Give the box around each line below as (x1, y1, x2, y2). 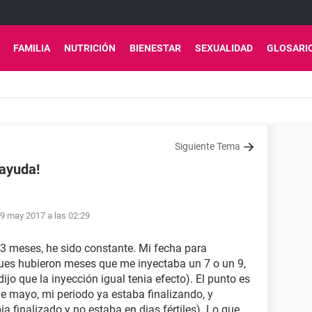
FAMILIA (13, 42, 50, 54)
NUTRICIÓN (64, 42, 116, 54)
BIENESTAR (130, 42, 181, 54)
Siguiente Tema (175, 141, 240, 152)
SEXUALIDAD (195, 42, 253, 54)
